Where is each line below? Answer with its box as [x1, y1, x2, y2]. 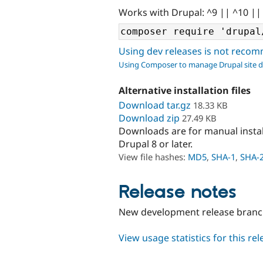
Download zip [119, 111, 180, 124]
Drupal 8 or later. [119, 137, 193, 150]
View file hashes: [119, 150, 188, 163]
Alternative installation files [119, 84, 251, 97]
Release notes [119, 180, 237, 204]
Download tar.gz [119, 98, 191, 112]
